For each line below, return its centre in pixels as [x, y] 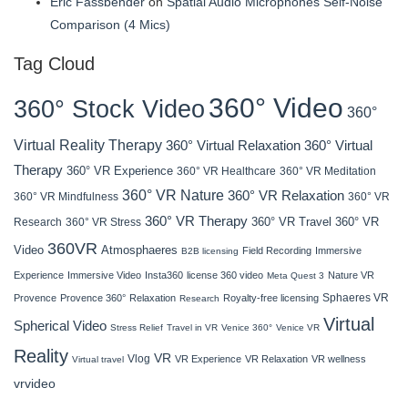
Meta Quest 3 [296, 276]
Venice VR [298, 328]
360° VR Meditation [328, 172]
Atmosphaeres [139, 250]
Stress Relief [137, 328]
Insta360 [164, 275]
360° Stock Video [109, 109]
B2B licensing [210, 251]
